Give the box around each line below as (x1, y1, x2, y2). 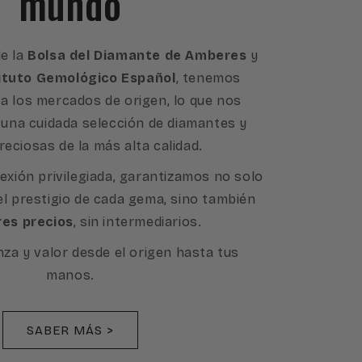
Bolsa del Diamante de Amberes (27, 48, 247, 64)
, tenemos (175, 70, 241, 86)
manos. (46, 267, 95, 284)
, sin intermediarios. (73, 214, 202, 230)
